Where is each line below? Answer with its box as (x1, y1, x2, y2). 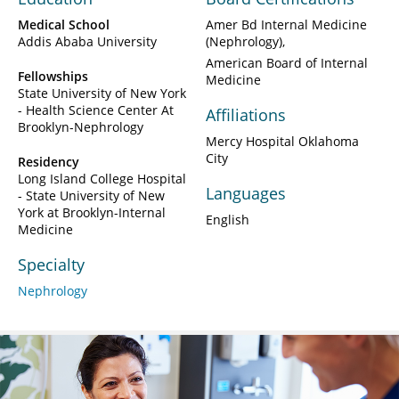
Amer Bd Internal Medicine (206, 15, 367, 33)
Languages (206, 182, 286, 204)
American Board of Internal (206, 53, 368, 71)
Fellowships (18, 67, 88, 85)
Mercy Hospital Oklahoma (206, 132, 359, 150)
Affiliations (206, 103, 286, 126)
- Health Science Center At (18, 101, 174, 118)
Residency (18, 152, 79, 170)
